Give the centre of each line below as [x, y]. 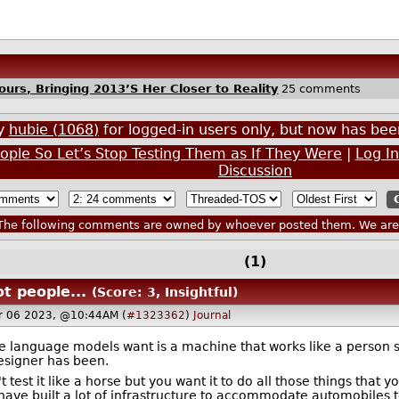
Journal [212, 316]
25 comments [320, 88]
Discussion [255, 170]
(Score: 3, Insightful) [164, 292]
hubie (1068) [53, 129]
